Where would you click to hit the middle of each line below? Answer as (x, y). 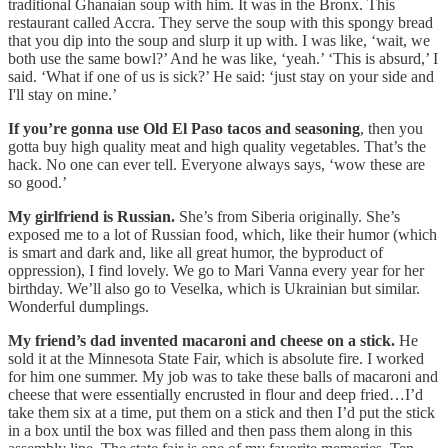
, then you (391, 128)
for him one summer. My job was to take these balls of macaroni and (223, 376)
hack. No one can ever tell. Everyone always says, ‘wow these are (216, 164)
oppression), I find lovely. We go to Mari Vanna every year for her (216, 270)
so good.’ (39, 182)
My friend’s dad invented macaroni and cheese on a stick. (201, 340)
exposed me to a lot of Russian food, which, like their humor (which (222, 234)
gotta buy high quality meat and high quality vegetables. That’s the (217, 146)
